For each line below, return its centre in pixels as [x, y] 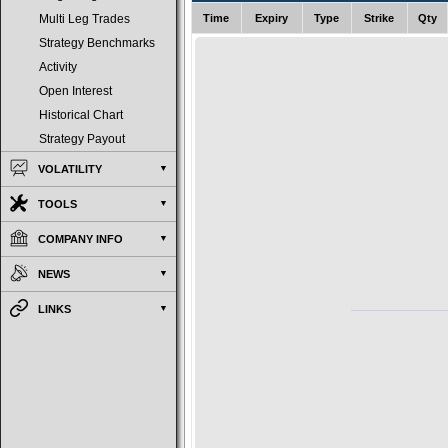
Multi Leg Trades [84, 19]
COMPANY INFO [80, 239]
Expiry [272, 18]
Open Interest [75, 91]
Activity [58, 67]
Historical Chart [81, 115]
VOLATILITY [70, 169]
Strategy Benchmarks [97, 43]
